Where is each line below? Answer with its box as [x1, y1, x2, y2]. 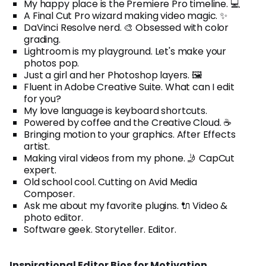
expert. [24, 163, 56, 177]
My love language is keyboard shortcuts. [24, 103, 207, 118]
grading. [24, 32, 61, 46]
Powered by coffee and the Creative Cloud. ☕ [24, 115, 232, 129]
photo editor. [24, 210, 83, 224]
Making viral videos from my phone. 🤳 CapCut [24, 151, 235, 165]
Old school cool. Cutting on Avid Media [24, 175, 197, 189]
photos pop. [24, 56, 80, 70]
